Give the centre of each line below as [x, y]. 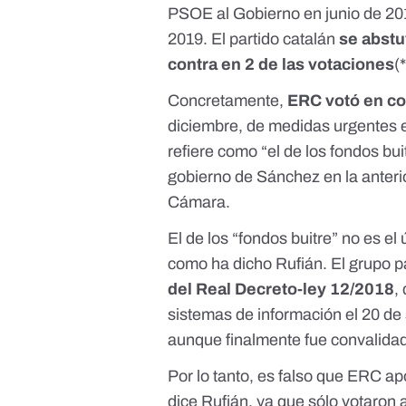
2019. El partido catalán [254, 39]
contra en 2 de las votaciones [281, 65]
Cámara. [199, 203]
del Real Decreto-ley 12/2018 [281, 290]
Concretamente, [228, 101]
